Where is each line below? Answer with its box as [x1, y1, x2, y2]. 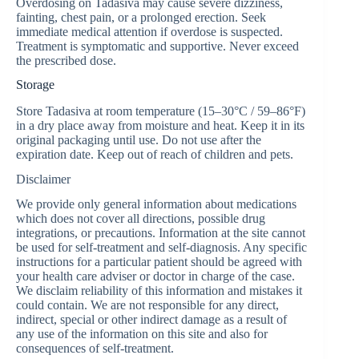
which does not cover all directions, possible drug [16, 211, 265, 225]
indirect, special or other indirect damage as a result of [16, 312, 287, 326]
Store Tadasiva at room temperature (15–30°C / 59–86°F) [16, 104, 305, 119]
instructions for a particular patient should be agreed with [16, 254, 302, 268]
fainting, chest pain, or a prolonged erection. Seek [16, 10, 266, 24]
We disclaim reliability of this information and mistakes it [16, 283, 302, 297]
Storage [16, 78, 54, 92]
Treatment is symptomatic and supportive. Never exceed [16, 38, 299, 53]
